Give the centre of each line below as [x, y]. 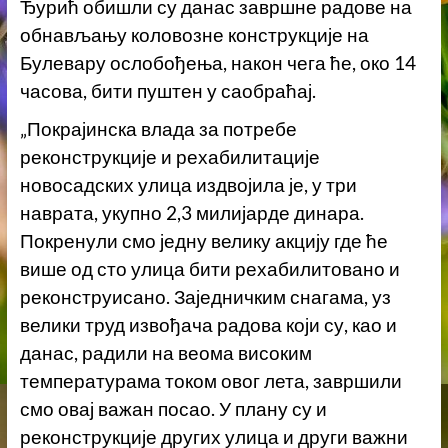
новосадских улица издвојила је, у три [188, 184]
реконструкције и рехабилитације [169, 156]
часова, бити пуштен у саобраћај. [167, 90]
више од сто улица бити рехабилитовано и [209, 268]
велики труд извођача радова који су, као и [208, 324]
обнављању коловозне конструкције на [194, 34]
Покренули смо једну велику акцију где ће [203, 240]
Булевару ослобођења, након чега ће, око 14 [217, 62]
